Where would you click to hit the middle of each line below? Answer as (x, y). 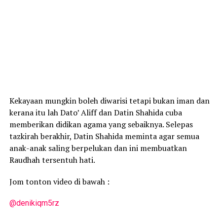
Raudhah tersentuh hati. (52, 160)
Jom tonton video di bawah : (59, 182)
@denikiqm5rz (34, 203)
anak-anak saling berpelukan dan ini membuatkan (98, 148)
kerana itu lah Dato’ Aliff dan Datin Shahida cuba (95, 113)
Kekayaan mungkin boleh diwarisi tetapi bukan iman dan (109, 101)
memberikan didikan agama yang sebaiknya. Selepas (101, 125)
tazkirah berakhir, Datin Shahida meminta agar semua (104, 136)
